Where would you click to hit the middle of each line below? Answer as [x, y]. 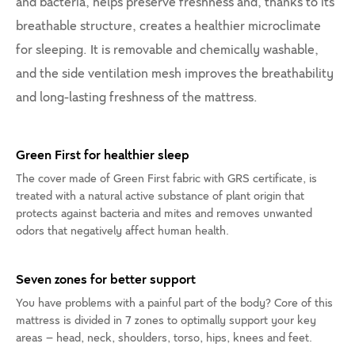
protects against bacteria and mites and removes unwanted [164, 214]
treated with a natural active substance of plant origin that [160, 197]
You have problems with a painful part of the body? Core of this [174, 303]
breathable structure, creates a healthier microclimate [168, 27]
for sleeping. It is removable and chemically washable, [167, 50]
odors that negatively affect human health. [122, 231]
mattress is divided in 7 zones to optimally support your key [166, 321]
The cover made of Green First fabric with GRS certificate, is [166, 179]
